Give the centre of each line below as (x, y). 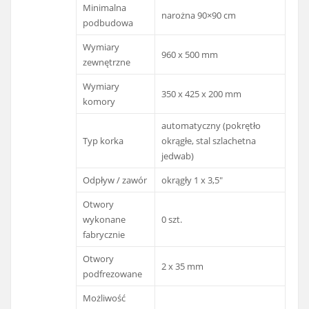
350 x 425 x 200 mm (202, 94)
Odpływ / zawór (115, 180)
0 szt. (172, 220)
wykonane (104, 220)
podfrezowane (113, 274)
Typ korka (103, 141)
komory (99, 102)
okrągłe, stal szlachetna (209, 141)
